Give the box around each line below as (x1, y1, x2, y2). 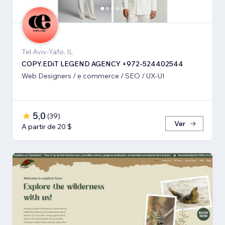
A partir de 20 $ (22, 122, 72, 132)
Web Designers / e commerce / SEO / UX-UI (22, 71, 164, 81)
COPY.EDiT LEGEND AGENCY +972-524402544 (22, 59, 183, 69)
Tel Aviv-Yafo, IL (22, 47, 73, 57)
